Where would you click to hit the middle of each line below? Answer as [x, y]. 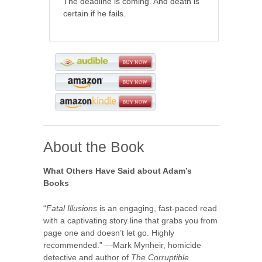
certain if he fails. [94, 13]
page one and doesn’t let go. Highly [109, 232]
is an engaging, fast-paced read [157, 208]
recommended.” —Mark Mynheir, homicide [122, 245]
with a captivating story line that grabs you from [130, 220]
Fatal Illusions [72, 208]
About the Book [94, 146]
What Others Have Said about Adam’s [118, 170]
